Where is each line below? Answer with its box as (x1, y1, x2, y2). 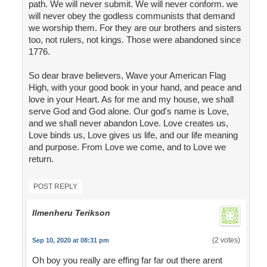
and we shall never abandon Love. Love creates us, (28, 118, 228, 129)
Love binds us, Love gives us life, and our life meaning (28, 130, 238, 141)
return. (28, 154, 54, 164)
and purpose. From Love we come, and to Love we (28, 142, 226, 153)
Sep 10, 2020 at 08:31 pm (32, 237, 109, 244)
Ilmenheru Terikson (32, 208, 110, 218)
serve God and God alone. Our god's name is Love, (28, 106, 229, 117)
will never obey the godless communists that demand (28, 11, 235, 21)
